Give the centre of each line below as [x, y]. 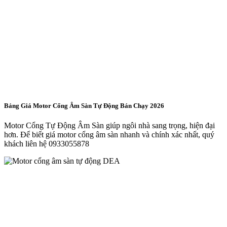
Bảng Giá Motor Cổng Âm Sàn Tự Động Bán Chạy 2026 [84, 106]
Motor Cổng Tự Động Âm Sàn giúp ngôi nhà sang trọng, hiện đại [109, 126]
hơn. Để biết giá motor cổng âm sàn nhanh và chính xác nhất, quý [109, 135]
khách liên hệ [26, 144]
